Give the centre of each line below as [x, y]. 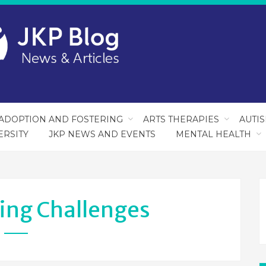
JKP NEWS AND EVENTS [102, 134]
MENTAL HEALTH [213, 134]
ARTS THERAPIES [181, 119]
